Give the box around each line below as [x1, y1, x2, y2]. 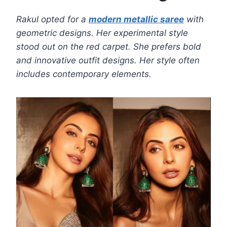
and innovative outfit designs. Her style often [16, 55, 200, 66]
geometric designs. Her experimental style [16, 28, 188, 39]
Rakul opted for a [16, 14, 89, 25]
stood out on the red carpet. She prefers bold [16, 42, 201, 52]
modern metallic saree [89, 14, 184, 25]
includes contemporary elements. [16, 69, 152, 80]
